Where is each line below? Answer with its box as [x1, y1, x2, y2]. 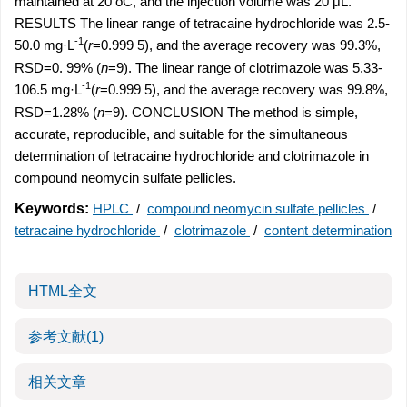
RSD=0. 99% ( [15, 60, 101, 75]
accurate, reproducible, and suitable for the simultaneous [15, 126, 348, 142]
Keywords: [15, 201, 89, 216]
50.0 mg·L [15, 37, 74, 53]
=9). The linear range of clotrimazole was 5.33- [108, 60, 382, 75]
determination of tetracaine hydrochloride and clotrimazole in [15, 148, 369, 164]
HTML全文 [28, 283, 97, 299]
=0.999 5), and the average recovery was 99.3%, [93, 37, 381, 53]
